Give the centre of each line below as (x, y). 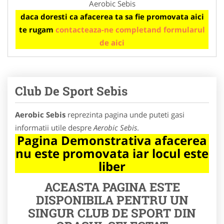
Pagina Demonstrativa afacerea (112, 140)
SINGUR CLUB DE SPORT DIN (112, 213)
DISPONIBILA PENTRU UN (112, 200)
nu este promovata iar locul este (112, 153)
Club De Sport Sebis (71, 91)
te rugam (37, 29)
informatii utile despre (54, 127)
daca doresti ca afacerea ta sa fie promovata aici (112, 16)
